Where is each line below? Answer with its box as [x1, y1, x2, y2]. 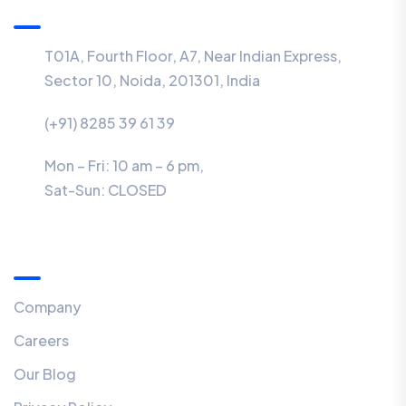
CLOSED [107, 180, 167, 200]
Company [14, 297, 81, 317]
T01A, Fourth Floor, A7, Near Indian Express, [43, 46, 342, 66]
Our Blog [14, 364, 76, 384]
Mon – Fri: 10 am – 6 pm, [43, 156, 204, 176]
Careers [14, 331, 69, 351]
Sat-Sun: [43, 180, 108, 200]
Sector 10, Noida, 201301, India [43, 71, 260, 91]
